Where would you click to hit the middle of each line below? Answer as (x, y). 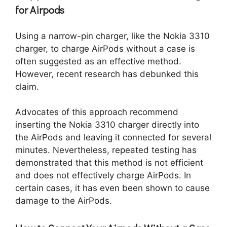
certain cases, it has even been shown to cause (112, 188)
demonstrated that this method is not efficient (109, 163)
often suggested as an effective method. (98, 61)
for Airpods (40, 9)
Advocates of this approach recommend (97, 112)
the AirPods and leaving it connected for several (113, 138)
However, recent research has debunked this (107, 74)
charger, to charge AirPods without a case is (105, 48)
